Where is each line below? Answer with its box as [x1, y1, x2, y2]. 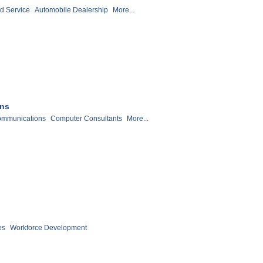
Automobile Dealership [35, 5, 108, 14]
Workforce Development [10, 224, 87, 232]
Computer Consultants [50, 114, 122, 123]
